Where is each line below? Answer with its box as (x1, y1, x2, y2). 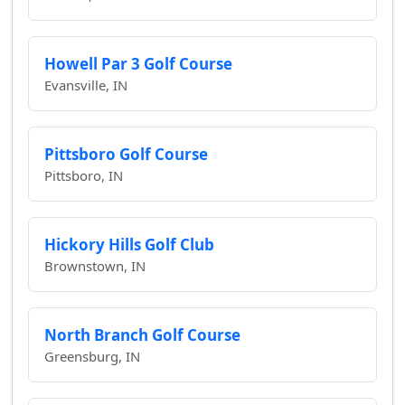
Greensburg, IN (43, 346, 140, 365)
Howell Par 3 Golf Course (43, 52, 232, 74)
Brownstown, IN (43, 256, 146, 275)
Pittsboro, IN (43, 165, 123, 184)
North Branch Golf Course (43, 324, 240, 345)
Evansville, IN (43, 75, 127, 94)
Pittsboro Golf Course (43, 143, 208, 165)
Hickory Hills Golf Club (43, 233, 214, 255)
